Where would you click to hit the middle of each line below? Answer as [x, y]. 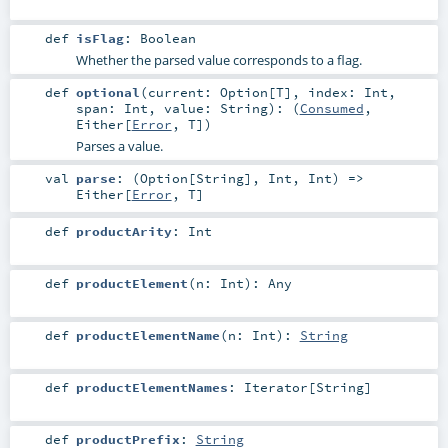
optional [107, 92]
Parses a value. [119, 146]
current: [183, 92]
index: [335, 92]
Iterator [275, 386]
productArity [123, 230]
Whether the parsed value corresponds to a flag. [218, 60]
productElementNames [151, 386]
